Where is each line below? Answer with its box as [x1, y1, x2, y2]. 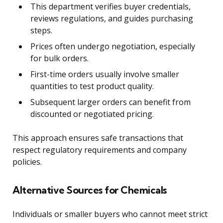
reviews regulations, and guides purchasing [30, 12, 193, 24]
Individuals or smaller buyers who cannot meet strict [12, 208, 208, 220]
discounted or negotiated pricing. [30, 108, 154, 119]
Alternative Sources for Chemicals [12, 183, 167, 196]
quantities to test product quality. [30, 80, 154, 92]
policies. [12, 156, 42, 167]
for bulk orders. [30, 52, 89, 64]
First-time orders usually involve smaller [30, 68, 179, 80]
